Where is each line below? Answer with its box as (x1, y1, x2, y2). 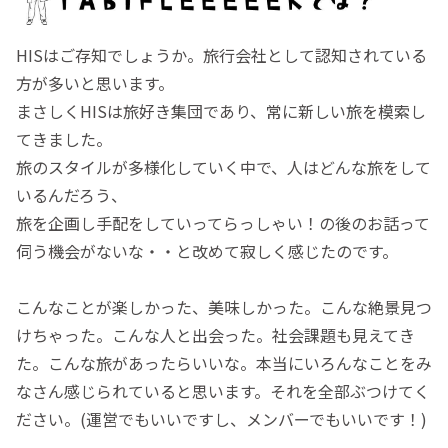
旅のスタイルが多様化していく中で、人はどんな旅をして (16, 155, 431, 180)
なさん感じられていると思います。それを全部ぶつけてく (16, 379, 430, 404)
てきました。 (16, 127, 112, 152)
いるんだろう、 (16, 183, 127, 208)
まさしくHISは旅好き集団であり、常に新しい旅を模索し (16, 99, 426, 124)
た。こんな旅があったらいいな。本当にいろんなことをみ (16, 351, 432, 376)
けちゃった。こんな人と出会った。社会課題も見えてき (16, 323, 415, 348)
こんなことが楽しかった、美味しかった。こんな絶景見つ (16, 295, 432, 320)
